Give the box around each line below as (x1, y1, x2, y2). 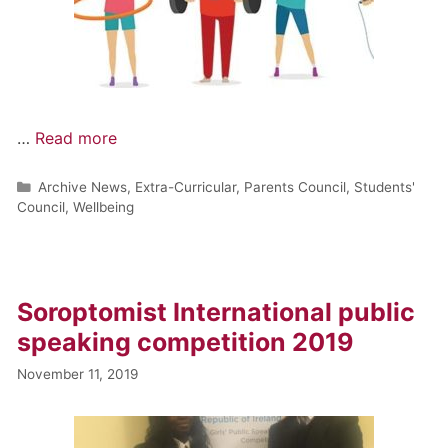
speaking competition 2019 (17, 326, 355, 357)
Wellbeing (73, 198, 135, 215)
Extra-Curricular (135, 178, 237, 195)
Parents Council (244, 178, 347, 195)
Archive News (38, 178, 128, 195)
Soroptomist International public (17, 296, 416, 327)
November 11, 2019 (17, 365, 139, 382)
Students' (354, 178, 416, 195)
